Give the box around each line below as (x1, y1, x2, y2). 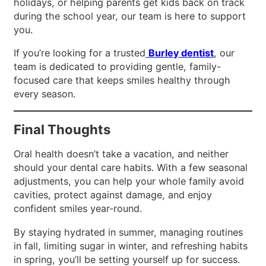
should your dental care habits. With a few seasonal (14, 161, 248, 174)
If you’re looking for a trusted (14, 46, 146, 59)
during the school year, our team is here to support (14, 9, 246, 22)
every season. (14, 87, 76, 100)
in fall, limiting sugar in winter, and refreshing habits (14, 239, 248, 252)
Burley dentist (148, 46, 214, 59)
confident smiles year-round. (14, 202, 142, 215)
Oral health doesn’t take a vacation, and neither (14, 148, 229, 160)
